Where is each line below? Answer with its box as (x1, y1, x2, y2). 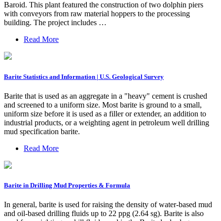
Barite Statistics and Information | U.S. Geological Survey (4, 73, 164, 80)
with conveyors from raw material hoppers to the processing (4, 9, 190, 18)
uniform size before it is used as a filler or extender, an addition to (4, 109, 206, 118)
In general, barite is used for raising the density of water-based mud (4, 200, 212, 209)
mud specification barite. (4, 127, 80, 136)
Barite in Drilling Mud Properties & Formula (4, 181, 130, 189)
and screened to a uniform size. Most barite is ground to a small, (4, 100, 202, 109)
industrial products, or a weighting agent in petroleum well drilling (4, 118, 209, 127)
